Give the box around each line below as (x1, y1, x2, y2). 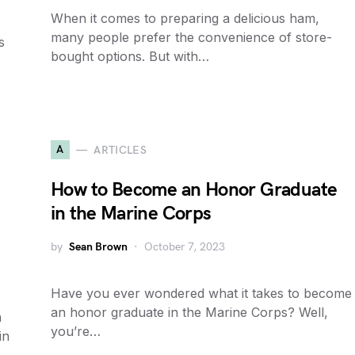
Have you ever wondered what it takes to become (51, 285, 352, 301)
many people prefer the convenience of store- (51, 29, 332, 45)
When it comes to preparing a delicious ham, (51, 10, 319, 26)
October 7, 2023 (144, 240, 225, 254)
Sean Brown (69, 240, 128, 254)
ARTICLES (94, 143, 147, 157)
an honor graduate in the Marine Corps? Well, (51, 304, 328, 320)
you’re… (51, 323, 101, 339)
